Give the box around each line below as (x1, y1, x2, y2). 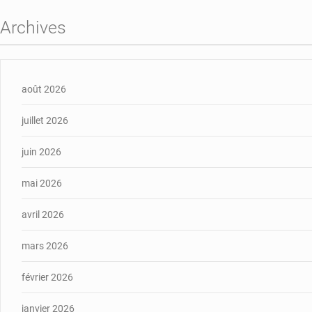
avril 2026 (22, 208, 64, 220)
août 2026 (22, 83, 66, 95)
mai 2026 (22, 177, 62, 189)
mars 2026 (22, 240, 68, 251)
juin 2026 (22, 146, 61, 157)
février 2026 (22, 271, 73, 283)
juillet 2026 (22, 114, 68, 126)
